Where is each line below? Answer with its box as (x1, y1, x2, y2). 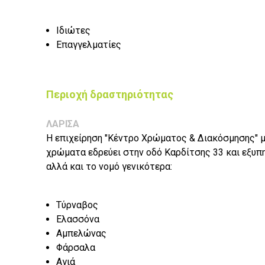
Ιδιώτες (56, 25, 91, 37)
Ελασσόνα (56, 214, 99, 225)
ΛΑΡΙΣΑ (46, 118, 79, 130)
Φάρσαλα (56, 242, 95, 254)
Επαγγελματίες (56, 39, 121, 51)
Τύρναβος (56, 199, 98, 211)
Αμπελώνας (56, 228, 106, 240)
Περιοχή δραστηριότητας (46, 88, 173, 101)
